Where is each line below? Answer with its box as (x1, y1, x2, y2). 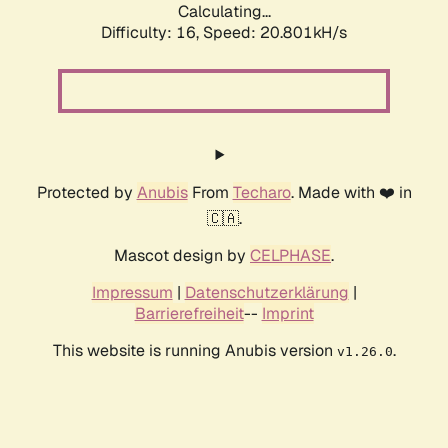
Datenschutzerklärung (184, 282, 349, 304)
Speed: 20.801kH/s (203, 22, 347, 44)
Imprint (261, 303, 314, 325)
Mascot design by (114, 245, 250, 267)
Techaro (232, 182, 291, 204)
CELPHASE (250, 245, 331, 267)
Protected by (36, 182, 137, 204)
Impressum (91, 282, 173, 304)
